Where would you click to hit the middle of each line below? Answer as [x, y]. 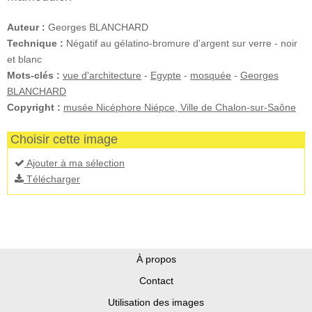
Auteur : [26, 27]
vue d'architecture [102, 75]
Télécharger [52, 179]
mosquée [211, 75]
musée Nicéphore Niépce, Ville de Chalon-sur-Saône [180, 107]
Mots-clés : [33, 75]
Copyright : [34, 107]
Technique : [35, 43]
